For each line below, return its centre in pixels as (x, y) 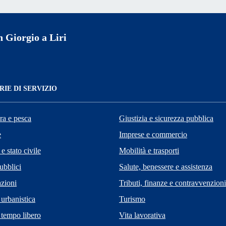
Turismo (132, 199)
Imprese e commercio (153, 134)
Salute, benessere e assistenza (166, 166)
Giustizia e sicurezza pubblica (166, 118)
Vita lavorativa (142, 215)
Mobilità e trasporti (149, 150)
